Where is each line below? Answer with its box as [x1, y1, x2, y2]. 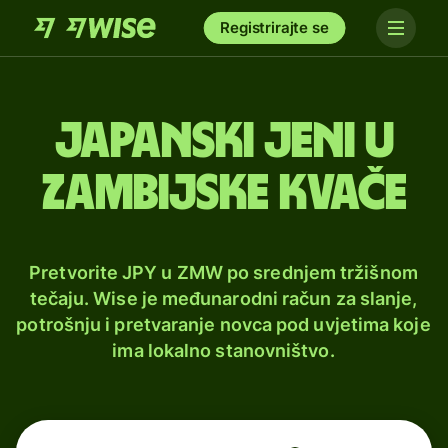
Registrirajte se [220, 18, 329, 37]
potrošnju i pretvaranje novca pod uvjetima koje [16, 314, 431, 335]
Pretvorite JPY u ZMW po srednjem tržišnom [29, 262, 418, 283]
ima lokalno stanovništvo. [112, 340, 335, 361]
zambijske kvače [41, 169, 407, 219]
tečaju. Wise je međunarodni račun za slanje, [29, 288, 418, 309]
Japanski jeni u [54, 117, 394, 167]
